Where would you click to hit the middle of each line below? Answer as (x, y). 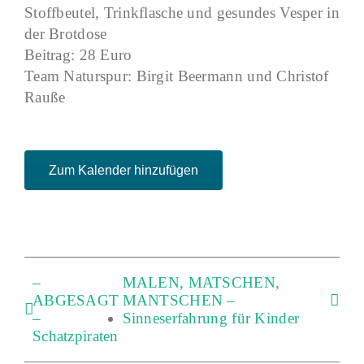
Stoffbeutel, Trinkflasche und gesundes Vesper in (182, 13)
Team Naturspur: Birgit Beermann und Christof (177, 76)
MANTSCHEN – (179, 300)
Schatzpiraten (76, 336)
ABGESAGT (76, 300)
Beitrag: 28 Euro (78, 55)
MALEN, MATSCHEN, (201, 282)
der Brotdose (66, 34)
